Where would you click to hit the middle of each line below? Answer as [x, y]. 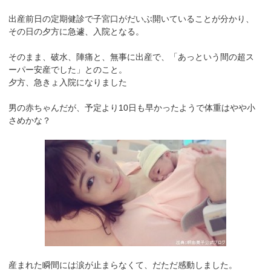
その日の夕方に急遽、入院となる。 [77, 32]
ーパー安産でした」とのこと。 [68, 70]
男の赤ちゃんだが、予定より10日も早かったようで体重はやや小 [132, 108]
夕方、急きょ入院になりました [68, 83]
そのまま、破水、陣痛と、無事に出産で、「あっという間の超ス [132, 57]
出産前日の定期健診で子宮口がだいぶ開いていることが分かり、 [132, 19]
